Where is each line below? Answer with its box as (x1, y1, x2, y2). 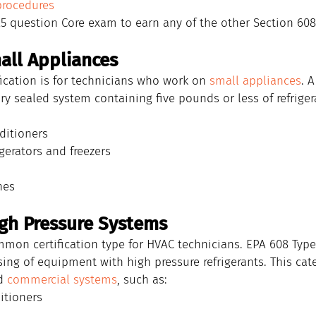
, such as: (117, 272, 167, 287)
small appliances (209, 73, 301, 88)
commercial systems (7, 272, 117, 287)
